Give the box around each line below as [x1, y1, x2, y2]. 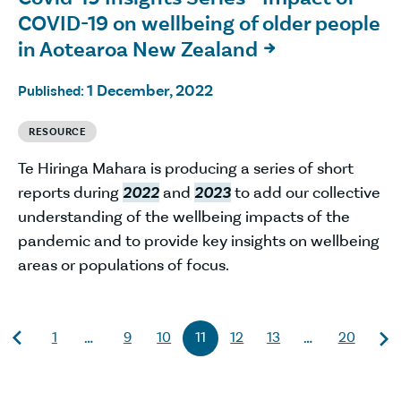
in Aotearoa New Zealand [18, 35, 258, 63]
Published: [18, 81, 87, 99]
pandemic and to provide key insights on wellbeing [18, 230, 380, 251]
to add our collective [231, 182, 380, 202]
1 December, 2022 [87, 80, 213, 100]
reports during [18, 182, 123, 202]
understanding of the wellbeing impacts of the [18, 206, 350, 226]
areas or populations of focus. [18, 254, 229, 275]
